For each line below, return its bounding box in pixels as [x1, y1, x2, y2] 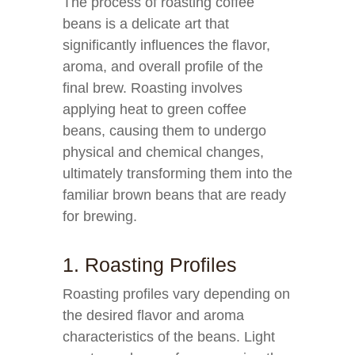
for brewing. [63, 208, 137, 224]
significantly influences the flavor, [63, 37, 270, 53]
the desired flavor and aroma [63, 307, 244, 323]
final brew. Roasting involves [63, 80, 242, 96]
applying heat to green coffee [63, 101, 246, 117]
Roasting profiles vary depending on [63, 286, 290, 302]
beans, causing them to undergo [63, 123, 266, 139]
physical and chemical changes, [63, 144, 264, 160]
